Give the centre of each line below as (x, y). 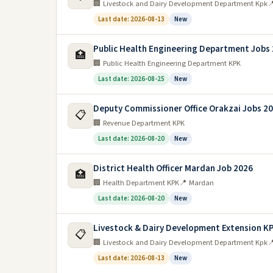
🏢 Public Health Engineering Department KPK (167, 63)
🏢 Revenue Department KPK (139, 123)
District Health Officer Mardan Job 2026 (173, 168)
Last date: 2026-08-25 (131, 79)
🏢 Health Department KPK (136, 183)
